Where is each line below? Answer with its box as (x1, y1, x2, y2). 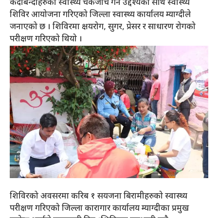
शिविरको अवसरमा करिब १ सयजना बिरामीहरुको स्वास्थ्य (10, 191, 187, 202)
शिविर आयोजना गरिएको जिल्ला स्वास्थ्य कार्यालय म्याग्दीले (10, 10, 191, 21)
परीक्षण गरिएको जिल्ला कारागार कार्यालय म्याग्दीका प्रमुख (10, 203, 189, 214)
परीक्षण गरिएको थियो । (10, 34, 82, 45)
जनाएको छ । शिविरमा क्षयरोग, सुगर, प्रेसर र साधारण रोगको (10, 22, 196, 33)
